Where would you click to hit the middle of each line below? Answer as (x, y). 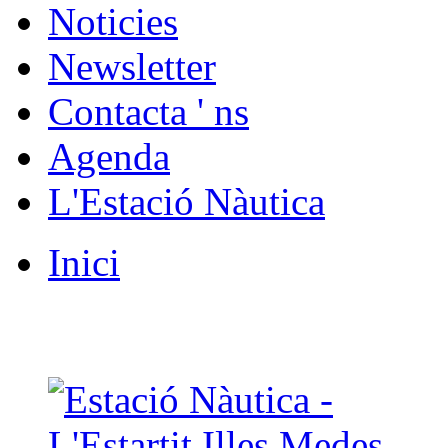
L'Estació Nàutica (186, 201)
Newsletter (132, 66)
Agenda (109, 156)
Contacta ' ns (148, 111)
